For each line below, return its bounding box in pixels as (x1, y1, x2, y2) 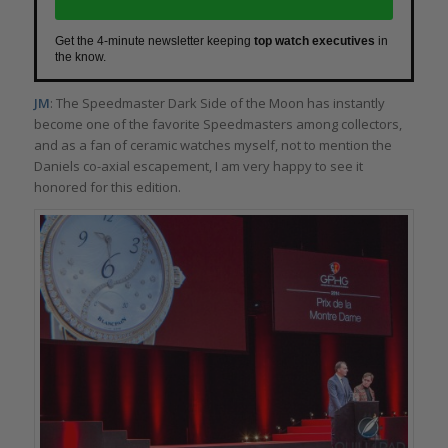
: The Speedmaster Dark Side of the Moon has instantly (49, 94, 385, 113)
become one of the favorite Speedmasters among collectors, (33, 115, 402, 134)
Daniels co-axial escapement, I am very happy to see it (33, 157, 363, 176)
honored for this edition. (33, 178, 181, 197)
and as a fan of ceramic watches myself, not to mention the (33, 136, 392, 155)
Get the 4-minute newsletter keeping (54, 33, 254, 48)
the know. (54, 49, 106, 64)
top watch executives (253, 33, 375, 48)
